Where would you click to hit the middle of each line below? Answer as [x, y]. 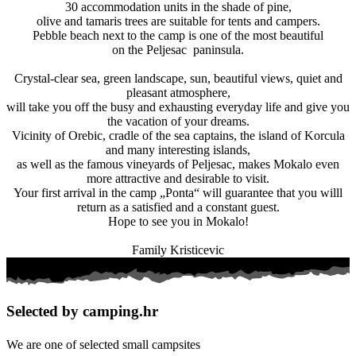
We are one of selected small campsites [103, 345]
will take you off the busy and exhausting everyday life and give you [178, 107]
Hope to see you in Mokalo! [178, 222]
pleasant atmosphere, [178, 93]
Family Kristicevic [178, 250]
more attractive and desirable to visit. [178, 179]
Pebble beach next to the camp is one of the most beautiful [178, 36]
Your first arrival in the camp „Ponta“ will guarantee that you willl [178, 193]
